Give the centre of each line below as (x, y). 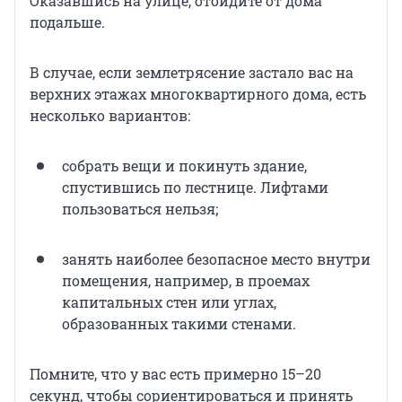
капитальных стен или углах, (169, 302)
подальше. (67, 22)
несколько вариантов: (110, 116)
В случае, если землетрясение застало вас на (192, 73)
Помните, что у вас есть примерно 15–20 (175, 374)
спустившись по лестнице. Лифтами (195, 188)
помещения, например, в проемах (186, 281)
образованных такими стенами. (179, 324)
